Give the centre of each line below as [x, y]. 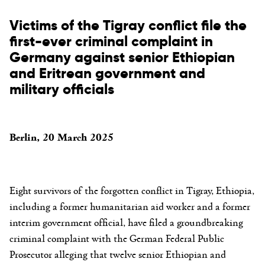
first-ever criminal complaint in [111, 41]
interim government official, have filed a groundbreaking [126, 222]
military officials [62, 89]
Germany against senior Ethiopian [122, 57]
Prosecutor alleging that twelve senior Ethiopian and [118, 253]
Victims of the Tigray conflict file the [128, 25]
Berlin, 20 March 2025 [64, 136]
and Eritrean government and [107, 73]
